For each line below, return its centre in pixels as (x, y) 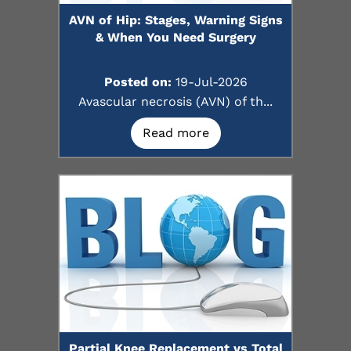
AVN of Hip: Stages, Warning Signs (175, 20)
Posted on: (138, 82)
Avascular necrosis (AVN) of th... (175, 101)
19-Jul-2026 (209, 82)
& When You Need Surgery (175, 37)
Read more (175, 133)
